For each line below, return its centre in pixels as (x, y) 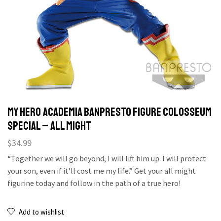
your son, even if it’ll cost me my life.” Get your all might (102, 171)
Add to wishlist (41, 212)
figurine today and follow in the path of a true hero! (94, 183)
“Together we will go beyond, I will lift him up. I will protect (107, 158)
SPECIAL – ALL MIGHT (49, 126)
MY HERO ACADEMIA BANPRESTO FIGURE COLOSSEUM (110, 112)
